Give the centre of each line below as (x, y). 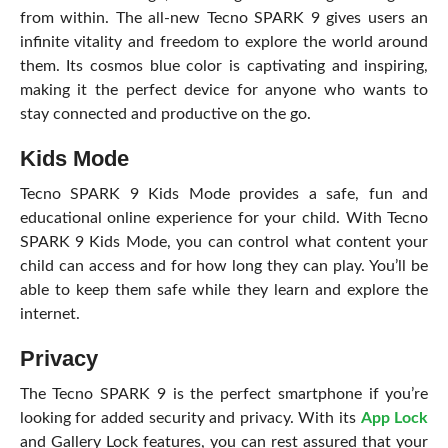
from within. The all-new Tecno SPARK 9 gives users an (224, 18)
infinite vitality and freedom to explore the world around (224, 42)
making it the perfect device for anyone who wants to (224, 90)
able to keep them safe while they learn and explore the (224, 290)
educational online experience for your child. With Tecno (224, 218)
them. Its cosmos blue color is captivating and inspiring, (224, 66)
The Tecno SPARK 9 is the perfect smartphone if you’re (224, 394)
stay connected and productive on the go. (165, 114)
